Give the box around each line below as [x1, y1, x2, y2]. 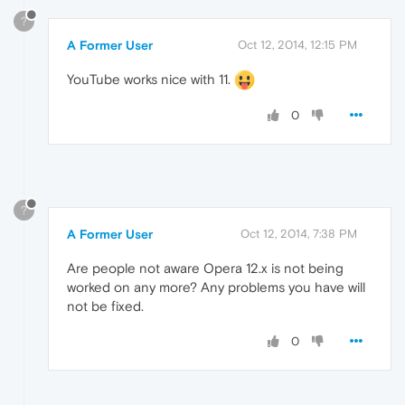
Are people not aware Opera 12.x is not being [67, 260, 344, 277]
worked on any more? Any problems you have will [67, 279, 365, 296]
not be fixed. [67, 298, 144, 315]
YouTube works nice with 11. [67, 71, 234, 87]
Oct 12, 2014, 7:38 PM [240, 227, 357, 241]
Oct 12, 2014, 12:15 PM [238, 37, 357, 52]
